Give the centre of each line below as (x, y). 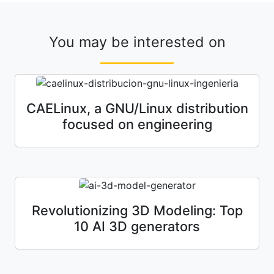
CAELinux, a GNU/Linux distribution (137, 108)
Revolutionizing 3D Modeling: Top (137, 211)
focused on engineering (137, 124)
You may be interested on (137, 42)
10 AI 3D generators (137, 227)
